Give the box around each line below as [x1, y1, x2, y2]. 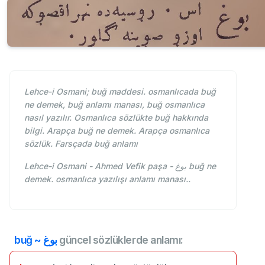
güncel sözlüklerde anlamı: [57, 234, 183, 247]
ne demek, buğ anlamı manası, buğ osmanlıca [24, 99, 205, 110]
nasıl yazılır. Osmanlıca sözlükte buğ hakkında [24, 112, 208, 123]
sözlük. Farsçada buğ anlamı [24, 138, 138, 149]
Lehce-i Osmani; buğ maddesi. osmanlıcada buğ [24, 86, 216, 97]
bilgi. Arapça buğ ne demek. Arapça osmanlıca [24, 125, 209, 136]
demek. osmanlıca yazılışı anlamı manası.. [24, 174, 190, 185]
